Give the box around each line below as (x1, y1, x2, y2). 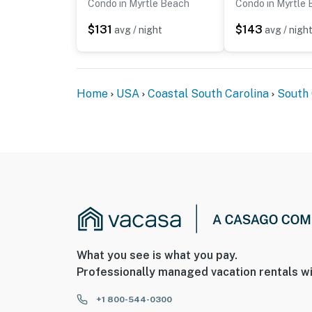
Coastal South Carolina (148, 87, 269, 101)
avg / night (114, 24, 162, 36)
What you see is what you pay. (77, 249, 237, 263)
